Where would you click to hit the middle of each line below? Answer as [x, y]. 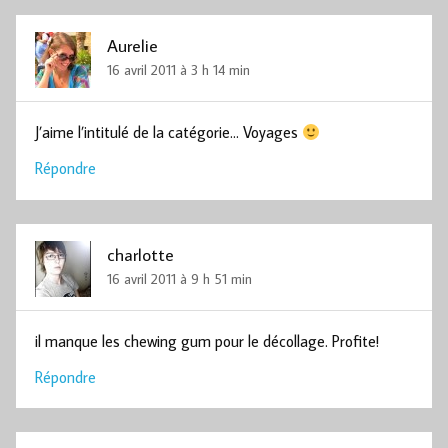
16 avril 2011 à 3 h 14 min [179, 69]
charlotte [141, 254]
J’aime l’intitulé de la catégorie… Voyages [169, 132]
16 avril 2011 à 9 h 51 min [180, 278]
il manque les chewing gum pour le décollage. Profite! [207, 341]
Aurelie [133, 45]
